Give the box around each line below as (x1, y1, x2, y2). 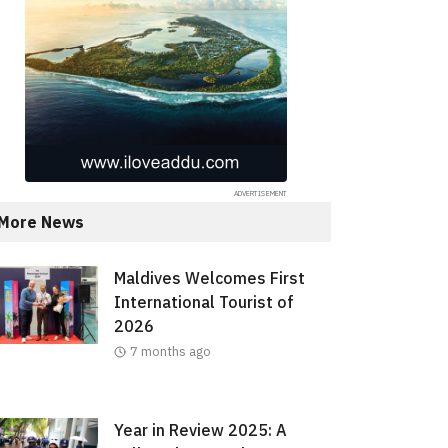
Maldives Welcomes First (113, 268, 305, 289)
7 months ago (129, 343, 211, 361)
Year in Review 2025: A (113, 420, 287, 441)
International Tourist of (113, 292, 294, 313)
